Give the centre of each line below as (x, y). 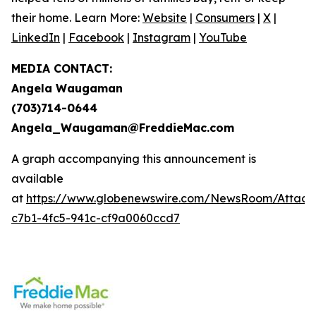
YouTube (223, 37)
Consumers (225, 18)
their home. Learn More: (77, 18)
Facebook (96, 37)
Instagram (162, 37)
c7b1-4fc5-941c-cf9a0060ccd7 (96, 218)
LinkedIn (36, 37)
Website (165, 18)
